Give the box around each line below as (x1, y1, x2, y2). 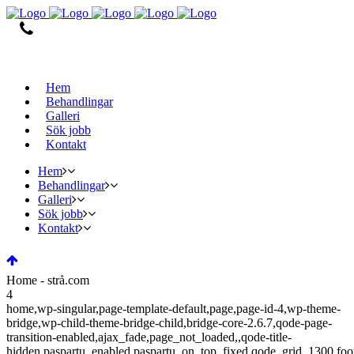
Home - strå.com (6, 273, 89, 288)
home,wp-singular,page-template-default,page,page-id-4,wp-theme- (6, 302, 341, 316)
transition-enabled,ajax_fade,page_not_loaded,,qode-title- (6, 330, 292, 345)
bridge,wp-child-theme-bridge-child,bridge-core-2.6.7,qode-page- (6, 316, 332, 330)
